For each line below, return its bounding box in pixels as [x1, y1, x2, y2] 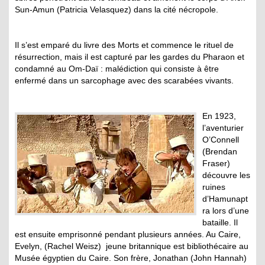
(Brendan [202, 147, 237, 157]
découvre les [202, 170, 250, 180]
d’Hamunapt [202, 194, 248, 204]
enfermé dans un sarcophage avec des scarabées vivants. [15, 76, 234, 86]
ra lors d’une [202, 206, 249, 216]
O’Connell [202, 135, 239, 145]
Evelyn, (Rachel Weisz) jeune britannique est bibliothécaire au [15, 241, 248, 251]
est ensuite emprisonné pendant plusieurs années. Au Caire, [15, 230, 241, 240]
